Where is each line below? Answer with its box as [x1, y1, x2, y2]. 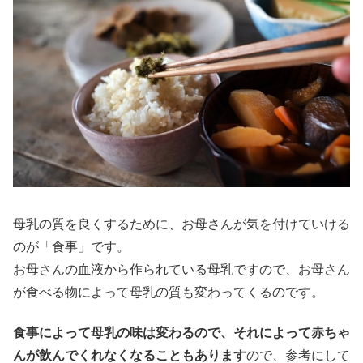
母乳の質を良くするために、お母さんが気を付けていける [13, 213, 350, 233]
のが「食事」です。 [13, 236, 130, 255]
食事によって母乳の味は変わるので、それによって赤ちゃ [13, 322, 350, 342]
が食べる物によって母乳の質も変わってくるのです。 [13, 281, 324, 301]
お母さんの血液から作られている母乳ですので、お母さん [13, 258, 350, 278]
